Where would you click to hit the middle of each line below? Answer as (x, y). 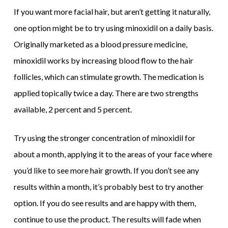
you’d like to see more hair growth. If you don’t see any (106, 170)
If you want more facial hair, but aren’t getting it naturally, (112, 11)
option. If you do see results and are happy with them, (105, 203)
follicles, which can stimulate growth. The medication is (109, 77)
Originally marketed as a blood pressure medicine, (100, 44)
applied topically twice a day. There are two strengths (106, 93)
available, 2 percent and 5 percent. (73, 109)
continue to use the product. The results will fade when (107, 219)
